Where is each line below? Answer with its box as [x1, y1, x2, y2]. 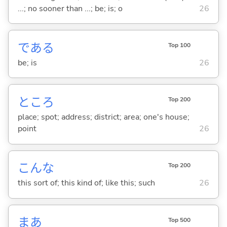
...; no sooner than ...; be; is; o [17, 3, 123, 14]
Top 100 [168, 41, 191, 49]
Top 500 [168, 215, 191, 224]
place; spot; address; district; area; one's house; [17, 111, 190, 123]
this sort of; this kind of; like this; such [17, 177, 155, 189]
